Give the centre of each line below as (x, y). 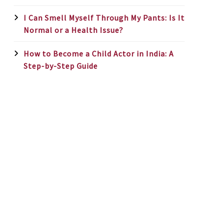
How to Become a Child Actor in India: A (99, 54)
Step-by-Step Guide (61, 66)
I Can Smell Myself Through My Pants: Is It (104, 18)
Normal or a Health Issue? (73, 30)
